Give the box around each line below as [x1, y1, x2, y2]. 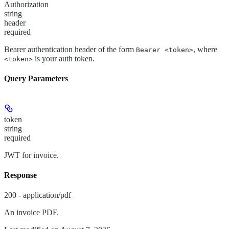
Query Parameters [4, 74, 68, 83]
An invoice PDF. [4, 208, 59, 217]
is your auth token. [33, 54, 95, 63]
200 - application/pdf [4, 191, 71, 200]
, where [193, 45, 217, 54]
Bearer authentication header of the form [4, 45, 136, 54]
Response [4, 170, 37, 179]
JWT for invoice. [4, 150, 59, 159]
